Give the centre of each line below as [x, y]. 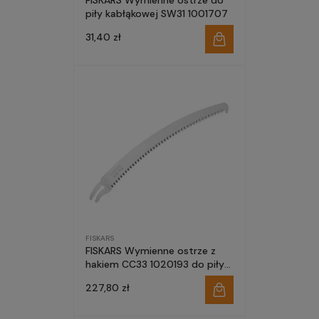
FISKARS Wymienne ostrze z [151, 251]
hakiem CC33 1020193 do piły [155, 264]
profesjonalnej [119, 278]
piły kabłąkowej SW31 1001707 [157, 14]
